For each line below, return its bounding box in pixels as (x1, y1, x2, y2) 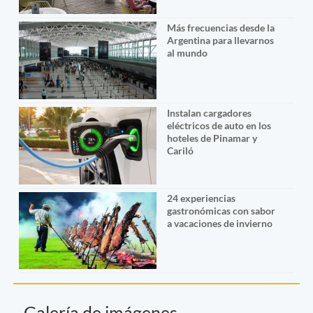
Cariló (166, 144, 194, 156)
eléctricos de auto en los (166, 119, 271, 131)
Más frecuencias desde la (166, 21, 275, 34)
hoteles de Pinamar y (166, 131, 257, 144)
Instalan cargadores (166, 106, 252, 119)
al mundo (166, 46, 208, 59)
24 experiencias (166, 191, 235, 204)
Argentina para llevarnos (166, 34, 274, 46)
